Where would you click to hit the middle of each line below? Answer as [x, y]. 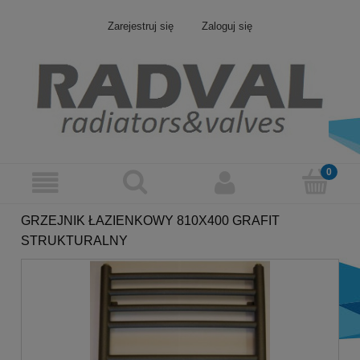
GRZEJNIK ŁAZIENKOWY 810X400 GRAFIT [150, 220]
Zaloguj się [227, 27]
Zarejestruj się [141, 27]
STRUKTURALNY [74, 240]
